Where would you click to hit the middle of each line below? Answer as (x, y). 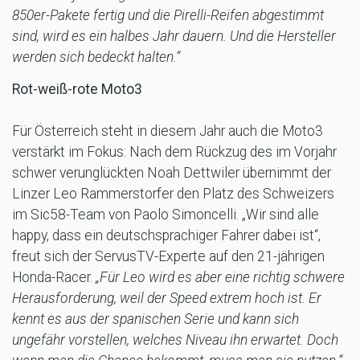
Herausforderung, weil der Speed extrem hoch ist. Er (167, 298)
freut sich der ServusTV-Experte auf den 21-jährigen (168, 256)
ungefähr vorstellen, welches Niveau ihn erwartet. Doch (175, 340)
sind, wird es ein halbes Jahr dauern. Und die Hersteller (174, 36)
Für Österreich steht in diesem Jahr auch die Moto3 (168, 131)
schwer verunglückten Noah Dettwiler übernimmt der (172, 172)
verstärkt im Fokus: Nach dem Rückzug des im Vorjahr (174, 151)
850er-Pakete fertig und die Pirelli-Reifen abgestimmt (168, 15)
